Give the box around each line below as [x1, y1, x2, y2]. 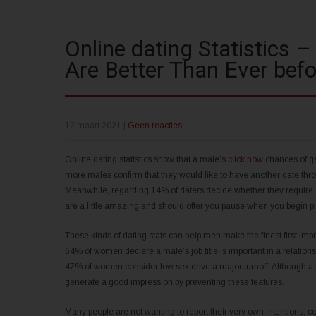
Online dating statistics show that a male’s [65, 154, 228, 165]
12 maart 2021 [65, 121, 121, 131]
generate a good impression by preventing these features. [65, 277, 284, 288]
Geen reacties [128, 121, 182, 131]
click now [228, 154, 263, 165]
